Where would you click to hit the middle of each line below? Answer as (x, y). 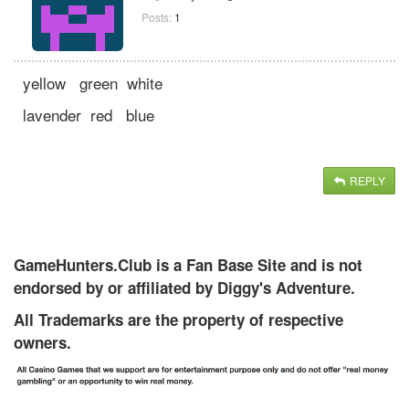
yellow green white (93, 82)
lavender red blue (89, 114)
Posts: (157, 16)
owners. (42, 342)
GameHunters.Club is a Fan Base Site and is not (188, 264)
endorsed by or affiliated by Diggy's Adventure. (184, 287)
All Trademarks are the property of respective (178, 319)
